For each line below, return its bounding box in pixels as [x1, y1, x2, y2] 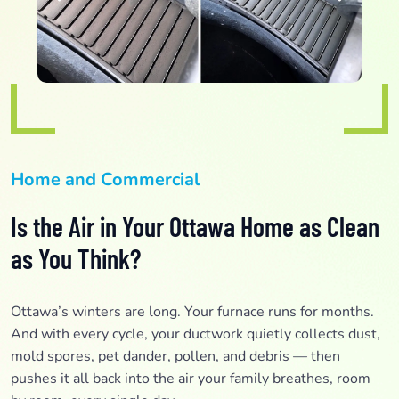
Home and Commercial [11, 167, 199, 191]
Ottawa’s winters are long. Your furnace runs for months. [11, 301, 374, 322]
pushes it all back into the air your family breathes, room [11, 368, 370, 388]
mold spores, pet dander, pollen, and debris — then [11, 346, 340, 366]
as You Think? [11, 241, 141, 274]
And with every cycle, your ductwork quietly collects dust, [11, 323, 380, 344]
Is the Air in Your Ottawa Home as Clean [11, 209, 379, 242]
